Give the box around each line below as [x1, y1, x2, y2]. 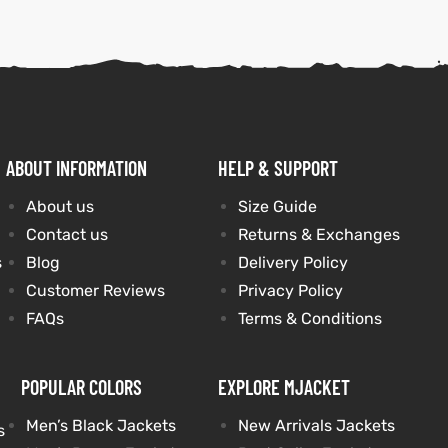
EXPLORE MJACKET [217, 375, 350, 399]
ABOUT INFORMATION [5, 156, 147, 180]
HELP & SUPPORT [217, 156, 338, 180]
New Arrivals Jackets [237, 416, 395, 435]
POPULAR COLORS [20, 375, 142, 399]
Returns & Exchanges [237, 225, 400, 244]
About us [25, 197, 94, 216]
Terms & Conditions [237, 309, 382, 328]
